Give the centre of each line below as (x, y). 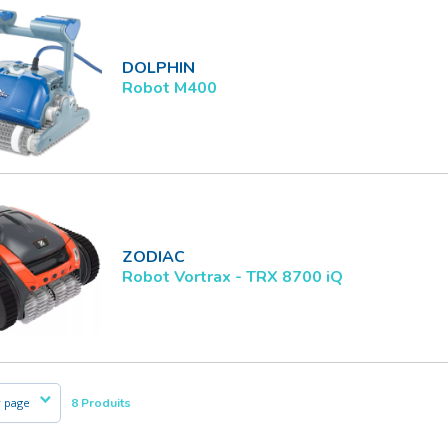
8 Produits (101, 403)
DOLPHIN (158, 68)
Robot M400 (169, 88)
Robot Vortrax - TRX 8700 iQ (232, 277)
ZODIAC (153, 257)
